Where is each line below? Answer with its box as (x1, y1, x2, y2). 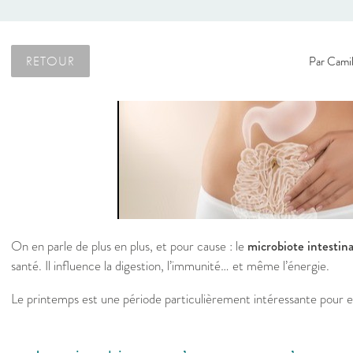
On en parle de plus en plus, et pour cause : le (11, 236, 247, 257)
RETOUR (26, 52, 75, 70)
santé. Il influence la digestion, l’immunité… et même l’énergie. (11, 256, 329, 277)
